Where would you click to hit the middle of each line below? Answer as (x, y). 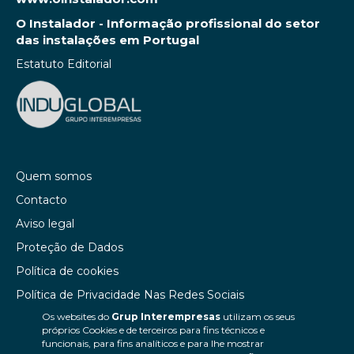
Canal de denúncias (69, 318)
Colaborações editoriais (79, 342)
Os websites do (76, 316)
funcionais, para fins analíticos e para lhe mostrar (153, 343)
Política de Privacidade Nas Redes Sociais (130, 294)
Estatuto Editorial (64, 64)
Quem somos (54, 176)
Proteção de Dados (70, 247)
